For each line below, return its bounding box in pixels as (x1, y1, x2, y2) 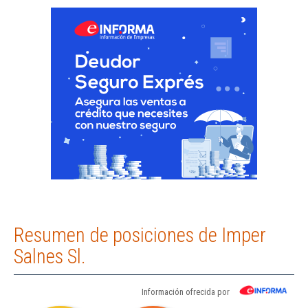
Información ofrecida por (142, 287, 230, 298)
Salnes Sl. (14, 245, 86, 269)
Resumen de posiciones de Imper (14, 223, 266, 247)
